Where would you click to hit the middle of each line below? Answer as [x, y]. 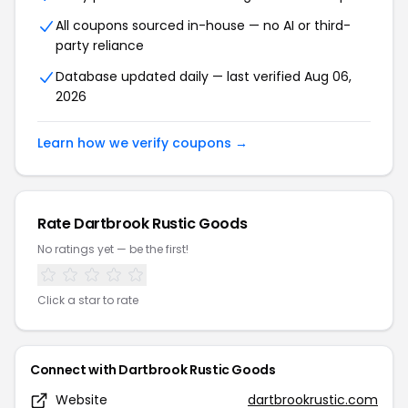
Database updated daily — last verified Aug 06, [204, 76]
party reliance [100, 46]
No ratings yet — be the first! [113, 249]
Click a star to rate [88, 300]
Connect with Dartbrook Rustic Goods [153, 370]
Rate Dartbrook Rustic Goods [143, 224]
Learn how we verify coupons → [143, 143]
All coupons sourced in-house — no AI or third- [203, 25]
